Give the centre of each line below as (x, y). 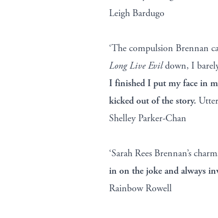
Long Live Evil (136, 66)
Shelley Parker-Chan (148, 119)
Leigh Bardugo (137, 14)
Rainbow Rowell (140, 189)
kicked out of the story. (154, 101)
